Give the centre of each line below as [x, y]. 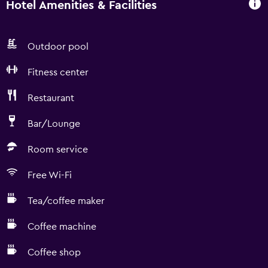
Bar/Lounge [54, 124]
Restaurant [51, 98]
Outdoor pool [58, 47]
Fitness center [58, 72]
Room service [58, 150]
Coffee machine [62, 227]
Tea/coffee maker [66, 201]
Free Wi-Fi [50, 175]
